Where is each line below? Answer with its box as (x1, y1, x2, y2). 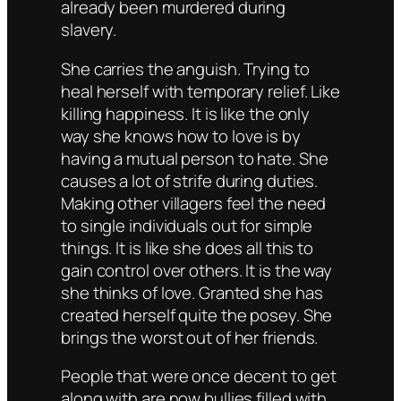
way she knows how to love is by (61, 124, 301, 148)
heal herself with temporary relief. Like (61, 79, 340, 103)
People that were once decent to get (61, 364, 337, 388)
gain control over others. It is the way (61, 258, 333, 282)
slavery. (61, 18, 117, 42)
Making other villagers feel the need (61, 191, 327, 215)
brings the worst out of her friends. (61, 325, 319, 349)
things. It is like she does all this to (61, 235, 314, 260)
